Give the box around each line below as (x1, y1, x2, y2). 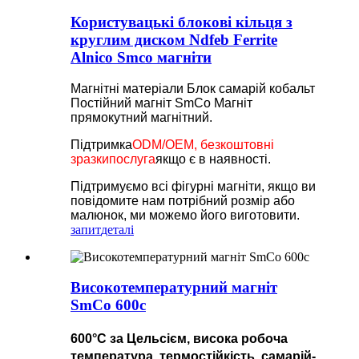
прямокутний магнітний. (71, 110, 212, 124)
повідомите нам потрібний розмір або (71, 193, 295, 208)
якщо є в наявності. (155, 151, 271, 166)
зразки (71, 151, 109, 166)
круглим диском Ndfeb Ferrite (71, 30, 277, 48)
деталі (101, 222, 134, 236)
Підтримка (71, 137, 132, 151)
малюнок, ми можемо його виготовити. (71, 208, 300, 222)
